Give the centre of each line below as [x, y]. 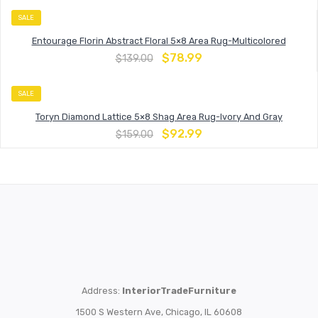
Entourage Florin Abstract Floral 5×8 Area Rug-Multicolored [159, 40]
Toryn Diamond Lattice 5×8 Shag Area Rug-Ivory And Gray [159, 117]
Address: [102, 290]
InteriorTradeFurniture [179, 290]
